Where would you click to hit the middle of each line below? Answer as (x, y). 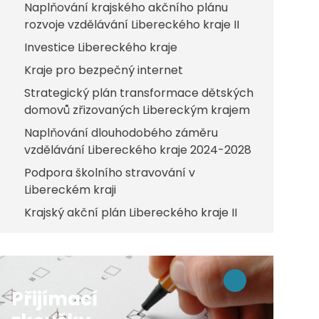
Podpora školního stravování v (110, 173)
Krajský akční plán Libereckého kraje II (131, 213)
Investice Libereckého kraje (101, 47)
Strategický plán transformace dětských (139, 93)
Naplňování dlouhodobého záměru (121, 133)
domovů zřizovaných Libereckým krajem (137, 110)
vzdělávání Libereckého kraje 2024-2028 (138, 150)
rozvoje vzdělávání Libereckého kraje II (132, 25)
